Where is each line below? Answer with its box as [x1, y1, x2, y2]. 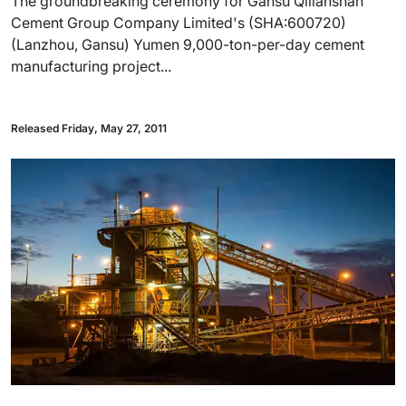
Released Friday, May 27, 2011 [11, 121, 167, 135]
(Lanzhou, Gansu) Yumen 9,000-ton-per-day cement [11, 35, 364, 53]
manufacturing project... [11, 57, 171, 75]
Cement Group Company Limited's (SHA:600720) [11, 14, 346, 32]
